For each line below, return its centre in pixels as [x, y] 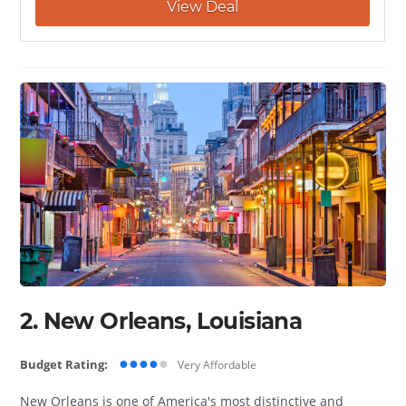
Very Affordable [217, 365]
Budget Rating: [64, 365]
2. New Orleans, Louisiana [161, 321]
